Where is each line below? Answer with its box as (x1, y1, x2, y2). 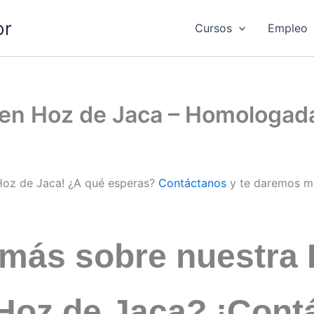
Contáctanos (158, 176, 226, 190)
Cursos (194, 21, 232, 35)
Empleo (268, 21, 308, 35)
